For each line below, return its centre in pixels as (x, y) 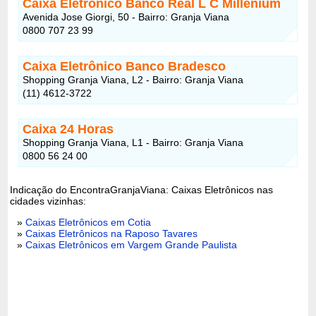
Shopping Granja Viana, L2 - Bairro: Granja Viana (133, 79)
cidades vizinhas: (48, 201)
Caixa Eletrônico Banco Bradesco (124, 66)
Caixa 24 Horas (68, 129)
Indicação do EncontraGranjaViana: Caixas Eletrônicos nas (142, 189)
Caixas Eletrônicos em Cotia (89, 222)
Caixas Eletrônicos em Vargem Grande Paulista (132, 244)
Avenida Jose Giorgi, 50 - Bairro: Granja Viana (126, 17)
